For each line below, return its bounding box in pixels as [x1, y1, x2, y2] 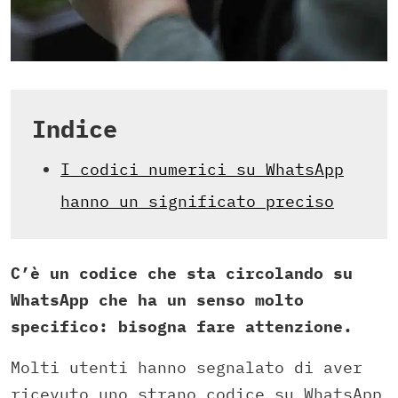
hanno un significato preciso [60, 191, 334, 212]
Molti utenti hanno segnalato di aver [11, 357, 362, 378]
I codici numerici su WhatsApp [60, 159, 344, 180]
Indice [32, 113, 117, 145]
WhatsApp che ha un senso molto [11, 290, 304, 311]
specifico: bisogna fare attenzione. [11, 316, 362, 338]
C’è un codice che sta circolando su [11, 263, 353, 284]
